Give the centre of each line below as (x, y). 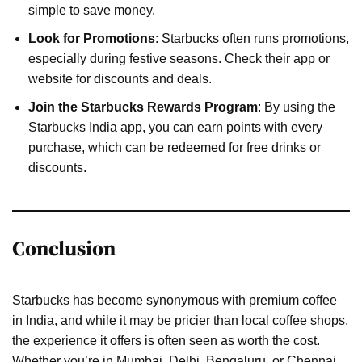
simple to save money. (92, 10)
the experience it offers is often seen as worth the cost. (166, 340)
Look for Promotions (92, 38)
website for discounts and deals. (120, 78)
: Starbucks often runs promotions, (252, 38)
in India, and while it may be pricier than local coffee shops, (180, 320)
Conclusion (64, 249)
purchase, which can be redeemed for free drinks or (175, 147)
